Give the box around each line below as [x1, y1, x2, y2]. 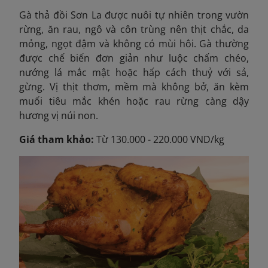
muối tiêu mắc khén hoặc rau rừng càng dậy [19, 94, 249, 108]
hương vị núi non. [19, 108, 98, 122]
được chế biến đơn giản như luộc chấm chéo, [19, 51, 249, 65]
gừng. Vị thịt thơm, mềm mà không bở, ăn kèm [19, 80, 249, 93]
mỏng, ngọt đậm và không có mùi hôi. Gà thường [19, 36, 249, 50]
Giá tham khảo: [19, 132, 94, 146]
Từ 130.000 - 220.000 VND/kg [94, 132, 224, 146]
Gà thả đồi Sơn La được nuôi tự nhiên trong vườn [19, 8, 249, 22]
